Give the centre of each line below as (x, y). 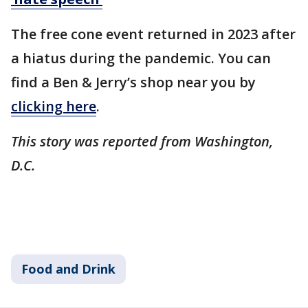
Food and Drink (68, 269)
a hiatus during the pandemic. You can (141, 58)
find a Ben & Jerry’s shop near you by (133, 82)
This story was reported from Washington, (142, 142)
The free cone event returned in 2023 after (153, 34)
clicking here (54, 107)
